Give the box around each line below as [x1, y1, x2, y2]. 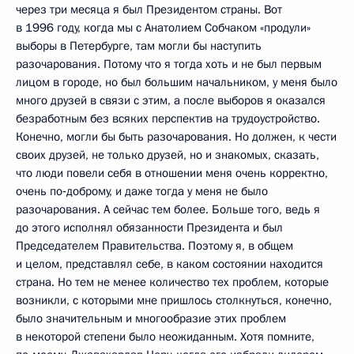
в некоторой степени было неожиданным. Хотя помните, [16, 328, 314, 345]
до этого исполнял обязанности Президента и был [16, 219, 283, 235]
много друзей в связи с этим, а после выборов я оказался [16, 92, 326, 108]
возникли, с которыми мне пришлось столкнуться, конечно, [16, 292, 332, 308]
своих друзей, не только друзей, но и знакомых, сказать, [16, 146, 319, 163]
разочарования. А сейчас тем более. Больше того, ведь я [16, 201, 320, 217]
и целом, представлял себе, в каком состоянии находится [16, 255, 323, 272]
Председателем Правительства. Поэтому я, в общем [16, 237, 293, 254]
